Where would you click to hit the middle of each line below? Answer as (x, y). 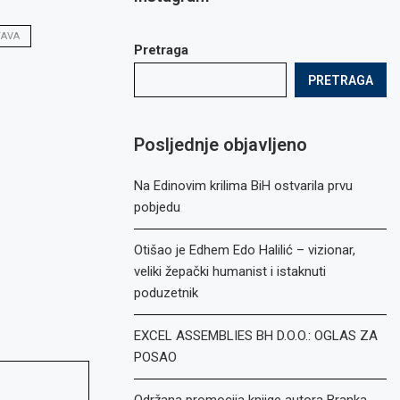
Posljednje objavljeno (221, 145)
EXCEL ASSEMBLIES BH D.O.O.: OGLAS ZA (256, 336)
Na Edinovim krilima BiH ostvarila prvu (244, 186)
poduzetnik (167, 293)
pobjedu (158, 207)
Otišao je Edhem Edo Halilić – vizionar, (245, 250)
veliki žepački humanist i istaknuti (230, 271)
